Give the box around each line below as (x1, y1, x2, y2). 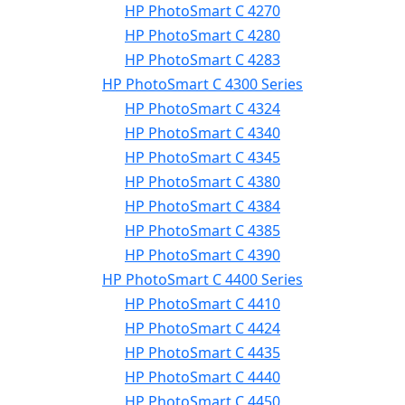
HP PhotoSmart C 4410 (125, 294, 280, 314)
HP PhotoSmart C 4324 (125, 99, 280, 118)
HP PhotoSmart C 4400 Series (102, 269, 303, 289)
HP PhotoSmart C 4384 (125, 196, 280, 216)
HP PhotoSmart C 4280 (125, 25, 280, 45)
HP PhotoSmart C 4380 (125, 172, 280, 192)
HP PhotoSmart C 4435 (125, 343, 280, 363)
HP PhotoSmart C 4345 (125, 147, 280, 167)
